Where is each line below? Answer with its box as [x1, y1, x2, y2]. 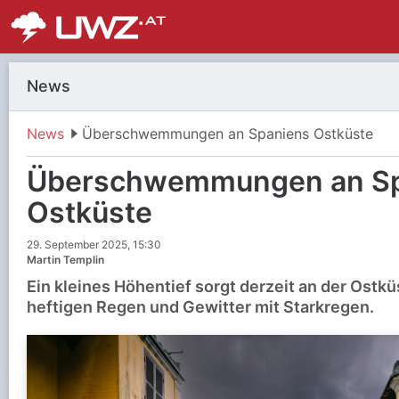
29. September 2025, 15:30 [27, 238, 161, 251]
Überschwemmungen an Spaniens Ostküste [82, 125, 373, 142]
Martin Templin [27, 253, 104, 266]
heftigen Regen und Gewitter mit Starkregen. [27, 297, 374, 316]
